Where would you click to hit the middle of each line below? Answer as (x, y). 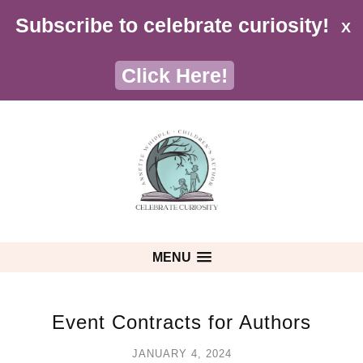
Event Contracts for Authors (181, 322)
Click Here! (175, 75)
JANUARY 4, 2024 (181, 353)
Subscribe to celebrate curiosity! (173, 25)
